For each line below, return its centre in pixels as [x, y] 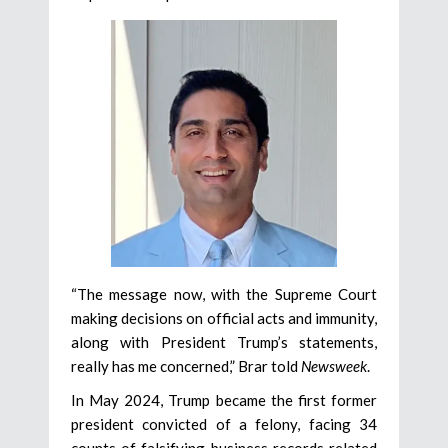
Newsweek [334, 365]
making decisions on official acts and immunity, [224, 317]
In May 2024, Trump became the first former [224, 399]
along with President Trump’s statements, [224, 341]
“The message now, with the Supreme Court [224, 293]
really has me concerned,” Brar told [186, 365]
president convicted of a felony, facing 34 [224, 423]
